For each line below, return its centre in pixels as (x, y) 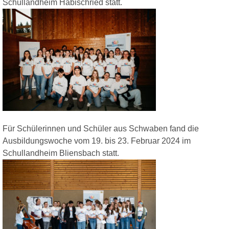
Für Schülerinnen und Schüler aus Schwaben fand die (101, 129)
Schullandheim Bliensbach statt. (61, 153)
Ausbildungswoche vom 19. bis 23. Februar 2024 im (97, 141)
